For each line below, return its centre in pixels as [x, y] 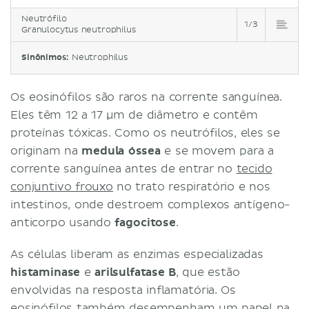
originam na [46, 151]
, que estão [208, 272]
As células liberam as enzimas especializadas [137, 254]
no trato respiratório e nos [191, 187]
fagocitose [145, 222]
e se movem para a [217, 151]
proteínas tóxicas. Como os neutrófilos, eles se [146, 133]
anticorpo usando [63, 222]
